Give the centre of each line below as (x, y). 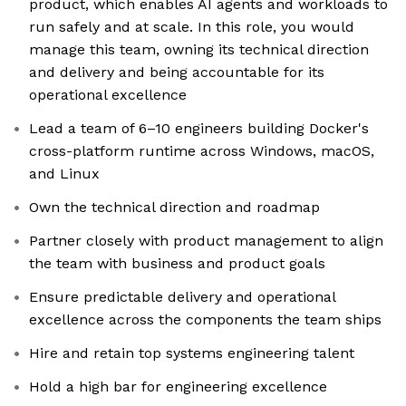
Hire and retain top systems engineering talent (192, 353)
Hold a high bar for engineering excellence (178, 387)
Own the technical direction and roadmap (174, 208)
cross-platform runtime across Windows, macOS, (202, 151)
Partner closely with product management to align (206, 241)
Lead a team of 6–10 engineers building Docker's (199, 129)
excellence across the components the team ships (205, 320)
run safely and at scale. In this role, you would (192, 27)
